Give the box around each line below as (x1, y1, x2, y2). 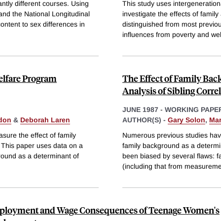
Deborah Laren (20, 115, 70, 124)
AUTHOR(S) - (122, 115, 168, 124)
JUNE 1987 (122, 105, 158, 113)
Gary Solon (168, 115, 205, 124)
